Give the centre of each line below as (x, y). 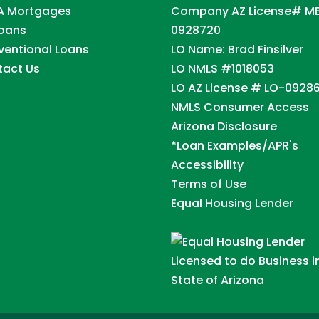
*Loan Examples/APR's (235, 145)
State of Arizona (218, 280)
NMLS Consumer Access (240, 107)
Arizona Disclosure (224, 126)
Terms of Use (209, 184)
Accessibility (208, 164)
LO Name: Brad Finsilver (237, 49)
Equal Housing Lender (232, 203)
